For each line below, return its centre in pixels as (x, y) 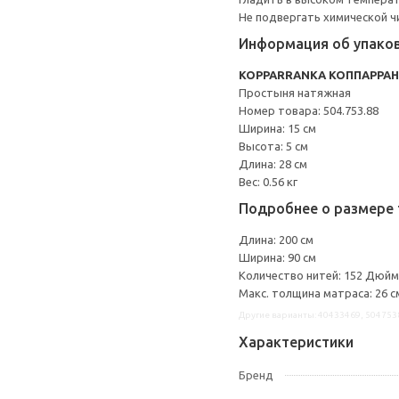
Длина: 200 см (276, 240)
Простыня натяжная (295, 93)
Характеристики (296, 342)
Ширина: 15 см (277, 128)
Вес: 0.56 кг (268, 182)
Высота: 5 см (273, 146)
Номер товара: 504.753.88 (309, 110)
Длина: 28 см (273, 164)
